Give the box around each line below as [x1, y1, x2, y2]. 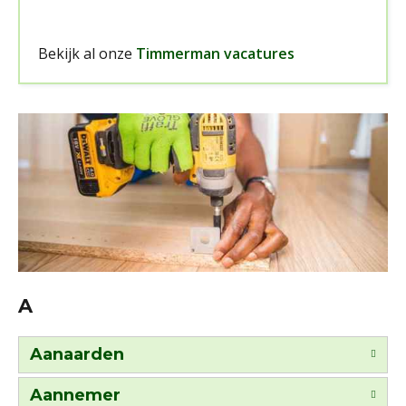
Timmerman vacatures [136, 43, 295, 63]
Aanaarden [30, 343, 124, 364]
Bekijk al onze [38, 43, 136, 63]
